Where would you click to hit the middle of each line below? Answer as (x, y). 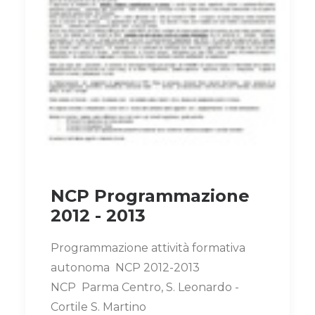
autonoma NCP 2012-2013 (125, 268)
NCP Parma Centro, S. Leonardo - (145, 288)
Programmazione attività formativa (148, 248)
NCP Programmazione (150, 196)
